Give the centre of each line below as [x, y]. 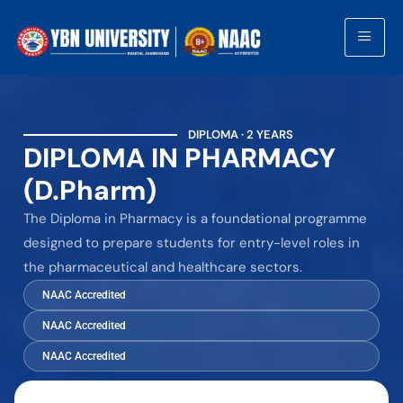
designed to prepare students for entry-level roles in [192, 243]
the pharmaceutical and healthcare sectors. [163, 267]
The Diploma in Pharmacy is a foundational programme [195, 219]
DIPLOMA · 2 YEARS [241, 134]
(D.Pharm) [90, 190]
